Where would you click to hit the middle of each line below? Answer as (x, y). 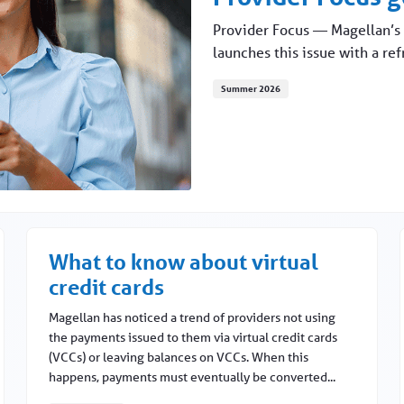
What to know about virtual (184, 262)
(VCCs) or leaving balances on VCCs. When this (179, 358)
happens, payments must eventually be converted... (193, 377)
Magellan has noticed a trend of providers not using (193, 318)
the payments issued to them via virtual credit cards (193, 338)
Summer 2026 (251, 88)
